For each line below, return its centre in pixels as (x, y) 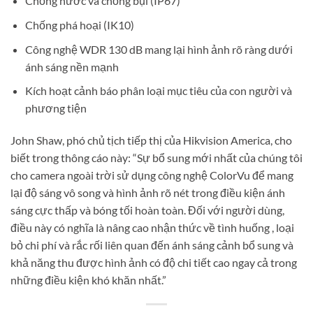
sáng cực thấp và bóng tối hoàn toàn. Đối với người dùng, (147, 210)
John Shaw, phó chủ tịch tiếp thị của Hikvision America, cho (151, 140)
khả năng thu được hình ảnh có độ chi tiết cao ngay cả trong (154, 263)
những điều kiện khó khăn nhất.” (88, 280)
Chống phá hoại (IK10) (79, 25)
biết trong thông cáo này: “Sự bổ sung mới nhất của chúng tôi (156, 158)
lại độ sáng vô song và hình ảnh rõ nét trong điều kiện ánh (148, 193)
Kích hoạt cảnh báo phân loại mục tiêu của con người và (158, 91)
